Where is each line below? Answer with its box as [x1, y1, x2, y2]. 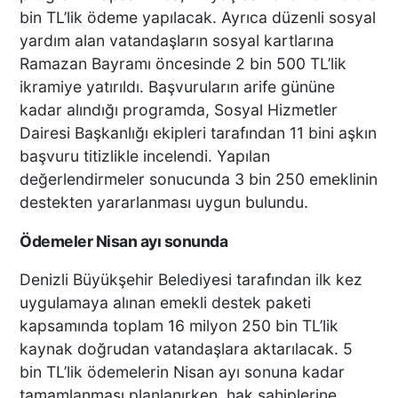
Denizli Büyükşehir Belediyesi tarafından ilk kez [20, 270, 363, 290]
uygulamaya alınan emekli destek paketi [20, 293, 312, 313]
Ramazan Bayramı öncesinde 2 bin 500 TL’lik [20, 54, 347, 74]
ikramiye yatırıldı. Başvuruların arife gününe [20, 77, 336, 97]
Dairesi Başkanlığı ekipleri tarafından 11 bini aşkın [20, 123, 378, 143]
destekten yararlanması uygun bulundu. [20, 193, 309, 212]
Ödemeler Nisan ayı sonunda [20, 231, 228, 251]
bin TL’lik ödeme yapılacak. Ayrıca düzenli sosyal [20, 8, 377, 28]
